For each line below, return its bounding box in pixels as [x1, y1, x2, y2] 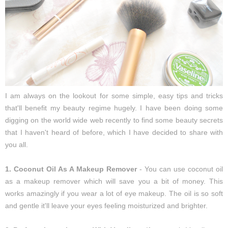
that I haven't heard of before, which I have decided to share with [5, 128, 223, 137]
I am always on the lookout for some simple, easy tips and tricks [5, 92, 223, 100]
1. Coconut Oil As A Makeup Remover [5, 165, 137, 174]
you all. [5, 140, 28, 149]
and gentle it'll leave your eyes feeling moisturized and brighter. [5, 202, 208, 210]
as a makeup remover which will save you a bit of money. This [5, 177, 223, 186]
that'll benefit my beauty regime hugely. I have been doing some [5, 104, 223, 112]
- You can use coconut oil [137, 165, 223, 174]
